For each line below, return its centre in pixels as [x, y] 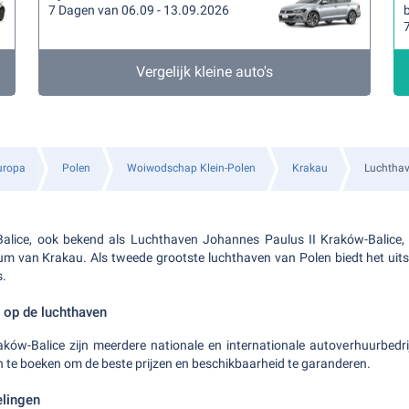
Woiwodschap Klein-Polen [191, 168]
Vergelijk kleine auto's [204, 72]
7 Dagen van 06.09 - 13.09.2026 [139, 10]
